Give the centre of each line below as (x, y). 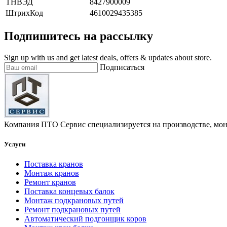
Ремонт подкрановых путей (72, 210)
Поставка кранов (54, 164)
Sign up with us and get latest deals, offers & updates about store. (108, 57)
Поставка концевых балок (69, 192)
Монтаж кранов (52, 173)
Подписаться (122, 67)
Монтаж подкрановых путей (74, 201)
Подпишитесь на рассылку (79, 36)
